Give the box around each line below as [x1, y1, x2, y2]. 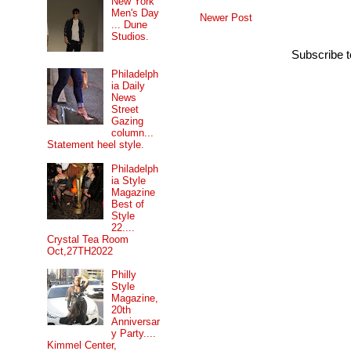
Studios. [111, 31, 150, 43]
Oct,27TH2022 [47, 244, 113, 257]
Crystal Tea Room [47, 233, 128, 245]
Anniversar [111, 316, 161, 328]
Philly [111, 269, 137, 281]
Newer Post [200, 12, 252, 24]
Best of [111, 197, 145, 210]
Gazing [111, 115, 144, 128]
